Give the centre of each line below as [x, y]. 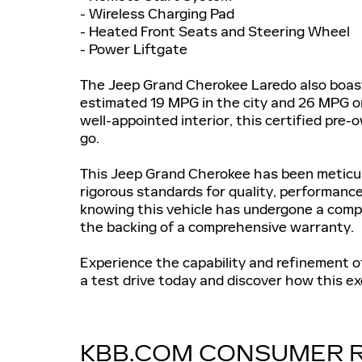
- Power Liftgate [134, 49]
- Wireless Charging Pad [157, 13]
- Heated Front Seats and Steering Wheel [215, 31]
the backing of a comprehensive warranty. [217, 227]
